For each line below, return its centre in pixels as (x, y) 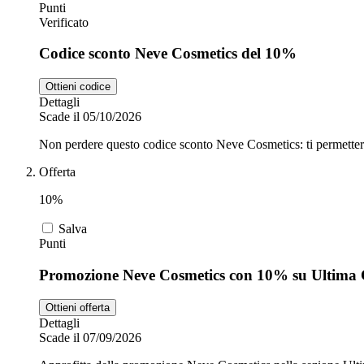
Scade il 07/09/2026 (90, 338)
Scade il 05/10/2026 (90, 117)
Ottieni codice (78, 87)
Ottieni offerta (78, 308)
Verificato (64, 22)
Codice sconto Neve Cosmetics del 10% (168, 54)
